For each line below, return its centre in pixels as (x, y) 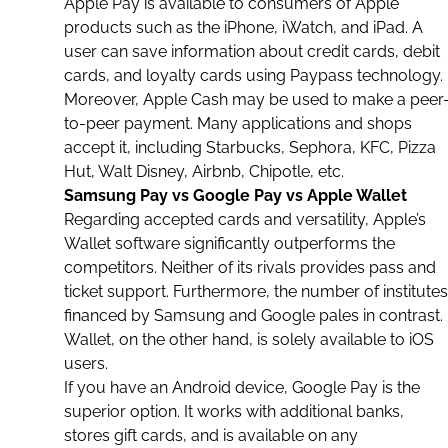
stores (89, 435)
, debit (417, 51)
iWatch (307, 27)
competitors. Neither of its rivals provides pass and (250, 267)
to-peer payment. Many (153, 123)
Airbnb (216, 171)
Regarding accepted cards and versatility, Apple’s (245, 219)
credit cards (351, 51)
